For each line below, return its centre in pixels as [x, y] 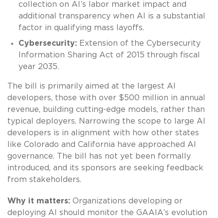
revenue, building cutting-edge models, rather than [106, 109]
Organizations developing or [126, 201]
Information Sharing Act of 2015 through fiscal [109, 55]
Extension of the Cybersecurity [138, 43]
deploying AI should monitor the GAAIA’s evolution [107, 212]
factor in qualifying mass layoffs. [81, 27]
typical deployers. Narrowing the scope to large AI [106, 121]
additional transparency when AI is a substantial [112, 16]
